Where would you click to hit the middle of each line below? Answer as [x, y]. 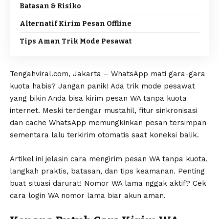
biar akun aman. [135, 196]
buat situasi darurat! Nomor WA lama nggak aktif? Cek [108, 183]
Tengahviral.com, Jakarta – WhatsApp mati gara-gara [108, 74]
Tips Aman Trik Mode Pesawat [76, 41]
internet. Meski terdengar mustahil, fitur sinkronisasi [104, 110]
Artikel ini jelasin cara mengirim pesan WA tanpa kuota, [109, 159]
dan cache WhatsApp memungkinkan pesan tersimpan [108, 123]
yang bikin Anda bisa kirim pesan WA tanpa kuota [98, 98]
